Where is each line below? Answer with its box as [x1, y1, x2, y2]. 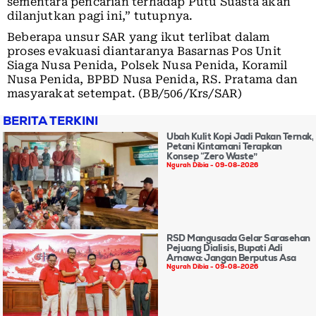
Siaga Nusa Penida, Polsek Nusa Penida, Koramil [7, 58, 288, 72]
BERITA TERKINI [3, 112, 98, 128]
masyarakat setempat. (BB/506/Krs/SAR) [7, 86, 243, 100]
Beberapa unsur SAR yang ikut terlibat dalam [7, 30, 270, 44]
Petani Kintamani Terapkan [166, 140, 282, 152]
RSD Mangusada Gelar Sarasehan [166, 232, 310, 245]
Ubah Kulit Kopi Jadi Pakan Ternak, [166, 130, 313, 142]
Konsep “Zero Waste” [166, 150, 257, 162]
